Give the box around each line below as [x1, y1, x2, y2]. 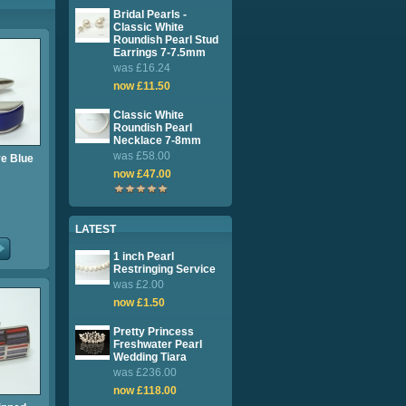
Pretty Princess [113, 325, 194, 338]
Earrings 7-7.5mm [113, 46, 206, 59]
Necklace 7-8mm [113, 134, 201, 147]
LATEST [75, 223, 116, 236]
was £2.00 [113, 278, 164, 291]
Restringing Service [113, 263, 216, 275]
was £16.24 [113, 62, 170, 74]
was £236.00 [113, 366, 177, 379]
